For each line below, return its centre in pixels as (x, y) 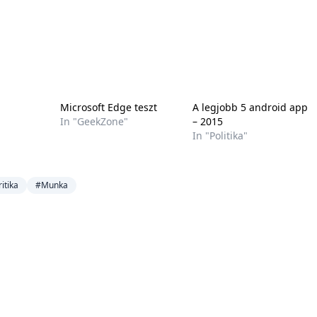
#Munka (51, 185)
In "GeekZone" (94, 121)
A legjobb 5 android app (250, 107)
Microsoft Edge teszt (109, 107)
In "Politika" (220, 136)
